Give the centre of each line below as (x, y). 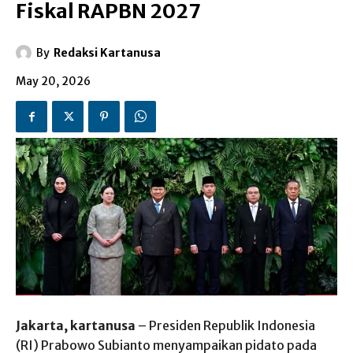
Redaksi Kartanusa (107, 53)
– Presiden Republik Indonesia (225, 326)
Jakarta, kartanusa (76, 326)
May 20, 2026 (53, 82)
